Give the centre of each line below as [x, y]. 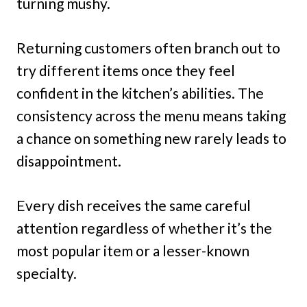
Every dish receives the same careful [134, 206]
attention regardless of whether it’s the [144, 228]
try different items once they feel [126, 71]
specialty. [47, 273]
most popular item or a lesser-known [133, 251]
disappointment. [69, 161]
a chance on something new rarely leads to [151, 138]
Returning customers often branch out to [148, 48]
